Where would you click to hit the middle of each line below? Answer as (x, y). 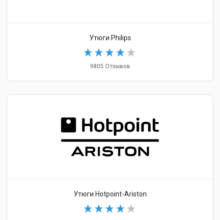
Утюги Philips (110, 38)
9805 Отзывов (110, 66)
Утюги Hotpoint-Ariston (110, 194)
